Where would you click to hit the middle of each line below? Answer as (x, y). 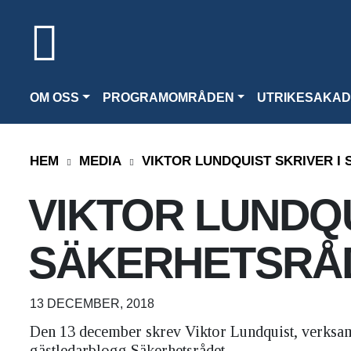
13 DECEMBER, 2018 (92, 304)
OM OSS (54, 98)
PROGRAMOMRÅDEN (168, 98)
